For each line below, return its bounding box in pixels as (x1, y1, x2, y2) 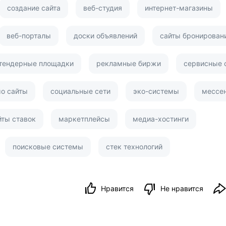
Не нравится (160, 184, 204, 193)
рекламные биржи (96, 59, 161, 68)
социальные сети (50, 86, 110, 95)
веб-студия (83, 3, 122, 12)
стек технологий (106, 142, 162, 151)
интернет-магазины (145, 3, 213, 12)
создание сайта (7, 3, 61, 12)
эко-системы (133, 86, 179, 95)
